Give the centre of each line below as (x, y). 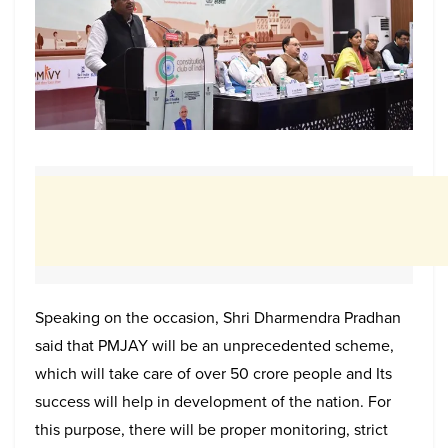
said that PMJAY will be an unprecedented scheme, (214, 346)
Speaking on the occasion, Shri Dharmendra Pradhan (218, 318)
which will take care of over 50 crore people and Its (213, 374)
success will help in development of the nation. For (213, 402)
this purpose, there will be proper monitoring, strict (211, 430)
